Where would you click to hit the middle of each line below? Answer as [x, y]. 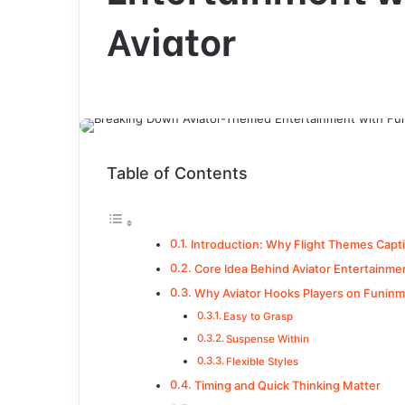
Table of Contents [177, 173]
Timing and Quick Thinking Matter [287, 386]
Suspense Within [268, 339]
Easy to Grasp [259, 316]
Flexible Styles [263, 362]
